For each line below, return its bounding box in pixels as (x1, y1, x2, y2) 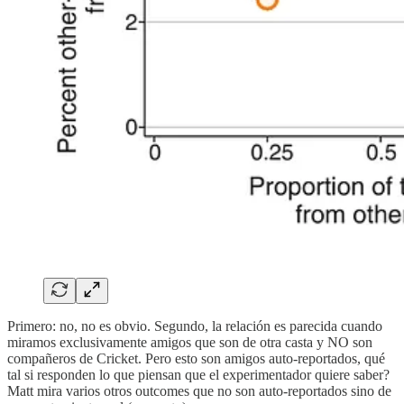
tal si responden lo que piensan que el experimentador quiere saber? (7, 367, 390, 383)
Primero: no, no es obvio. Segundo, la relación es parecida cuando (7, 318, 382, 335)
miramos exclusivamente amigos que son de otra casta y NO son (7, 335, 372, 351)
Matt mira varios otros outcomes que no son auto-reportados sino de (7, 383, 391, 399)
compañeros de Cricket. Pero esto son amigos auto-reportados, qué (7, 351, 385, 367)
